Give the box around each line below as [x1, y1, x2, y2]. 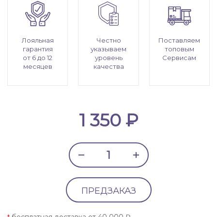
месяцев [23, 62, 52, 70]
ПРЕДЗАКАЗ [81, 186, 136, 196]
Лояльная [21, 36, 54, 44]
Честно [96, 36, 121, 44]
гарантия [22, 45, 53, 53]
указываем [91, 45, 126, 53]
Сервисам [162, 54, 197, 62]
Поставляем [158, 36, 201, 44]
